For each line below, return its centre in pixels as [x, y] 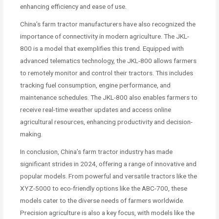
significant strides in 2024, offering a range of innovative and [109, 164]
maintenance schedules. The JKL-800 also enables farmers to [109, 98]
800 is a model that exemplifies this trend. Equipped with [102, 49]
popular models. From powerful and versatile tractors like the [109, 176]
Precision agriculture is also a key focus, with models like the [108, 213]
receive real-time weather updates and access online [96, 110]
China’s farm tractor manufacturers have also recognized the [108, 24]
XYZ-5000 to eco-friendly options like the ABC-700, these [104, 188]
